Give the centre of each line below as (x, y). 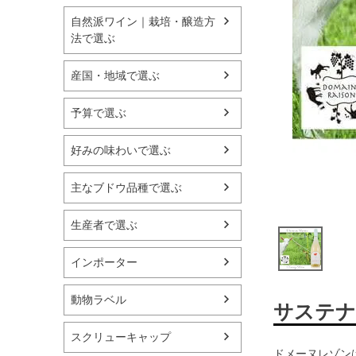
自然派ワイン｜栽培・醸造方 (143, 21)
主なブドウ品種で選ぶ (126, 187)
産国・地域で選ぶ (115, 75)
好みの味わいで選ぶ (121, 150)
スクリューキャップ (121, 337)
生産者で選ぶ (104, 224)
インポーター (104, 262)
